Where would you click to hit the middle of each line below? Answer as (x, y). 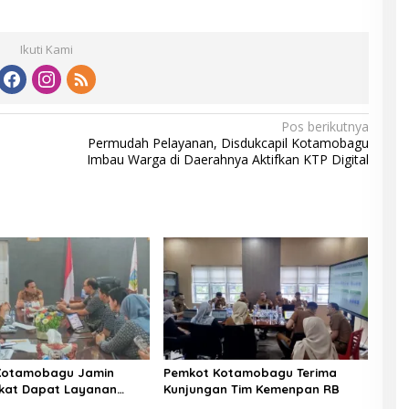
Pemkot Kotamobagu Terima (250, 372)
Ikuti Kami (47, 50)
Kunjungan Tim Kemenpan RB (251, 388)
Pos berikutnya (325, 127)
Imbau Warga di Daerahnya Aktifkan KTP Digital (227, 160)
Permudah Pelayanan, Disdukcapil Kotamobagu (228, 143)
